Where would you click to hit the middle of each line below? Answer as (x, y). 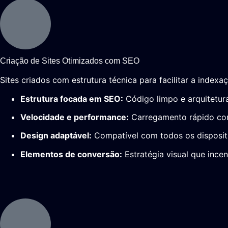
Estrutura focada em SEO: (72, 98)
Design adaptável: (56, 136)
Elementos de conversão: (71, 154)
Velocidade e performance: (75, 117)
